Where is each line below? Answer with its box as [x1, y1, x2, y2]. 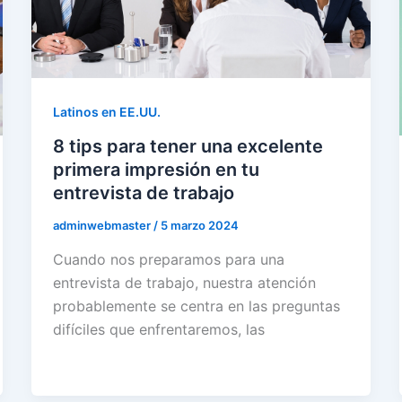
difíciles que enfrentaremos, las [52, 319, 265, 338]
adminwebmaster [52, 218, 153, 233]
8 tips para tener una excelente [52, 135, 323, 158]
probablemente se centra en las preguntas [52, 296, 340, 315]
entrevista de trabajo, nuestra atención [52, 273, 316, 292]
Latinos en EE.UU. [52, 104, 161, 120]
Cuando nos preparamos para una [52, 249, 284, 268]
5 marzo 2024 [160, 218, 239, 233]
